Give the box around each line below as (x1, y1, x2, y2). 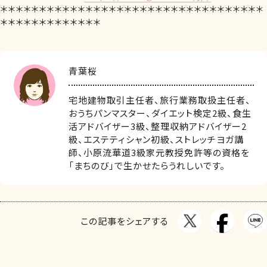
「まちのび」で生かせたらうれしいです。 (69, 159, 225, 172)
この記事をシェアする (80, 214, 169, 227)
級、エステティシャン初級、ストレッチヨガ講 (69, 132, 244, 145)
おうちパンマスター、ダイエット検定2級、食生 (69, 106, 252, 119)
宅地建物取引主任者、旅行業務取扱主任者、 (69, 93, 251, 106)
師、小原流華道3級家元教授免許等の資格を (69, 145, 250, 159)
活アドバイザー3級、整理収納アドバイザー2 (69, 119, 247, 132)
